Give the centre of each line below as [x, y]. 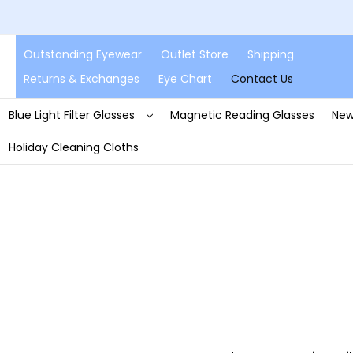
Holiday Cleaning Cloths [73, 147]
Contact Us [262, 78]
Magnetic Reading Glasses [242, 115]
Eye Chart [185, 78]
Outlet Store [195, 54]
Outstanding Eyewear [83, 54]
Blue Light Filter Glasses [73, 115]
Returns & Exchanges [82, 78]
